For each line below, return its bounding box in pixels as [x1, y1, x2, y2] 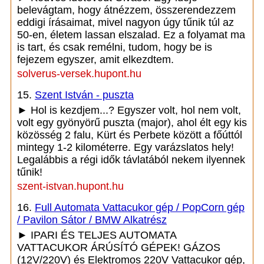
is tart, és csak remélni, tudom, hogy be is [17, 41, 212, 53]
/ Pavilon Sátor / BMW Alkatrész [17, 214, 167, 226]
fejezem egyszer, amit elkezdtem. [17, 54, 174, 65]
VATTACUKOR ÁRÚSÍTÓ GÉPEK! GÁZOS [17, 242, 220, 253]
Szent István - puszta [35, 89, 134, 101]
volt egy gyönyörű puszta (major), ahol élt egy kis [17, 117, 247, 128]
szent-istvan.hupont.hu [17, 180, 124, 192]
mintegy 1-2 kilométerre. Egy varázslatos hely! [17, 141, 234, 153]
